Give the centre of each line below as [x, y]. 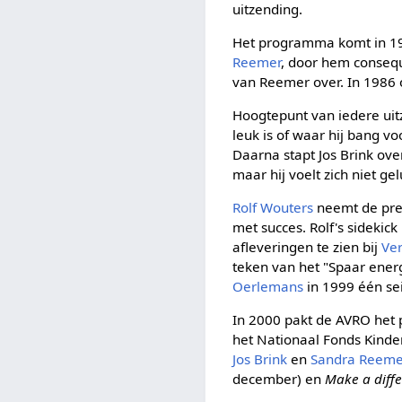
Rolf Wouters [273, 208]
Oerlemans [268, 287]
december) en [279, 379]
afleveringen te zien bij [307, 247]
